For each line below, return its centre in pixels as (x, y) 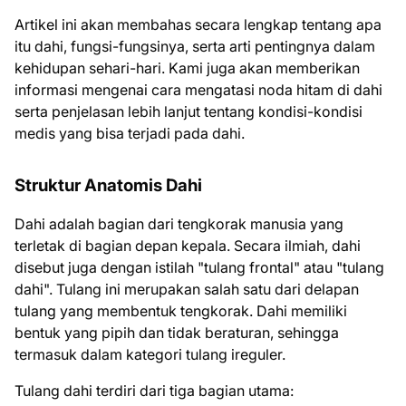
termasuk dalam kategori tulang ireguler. (150, 354)
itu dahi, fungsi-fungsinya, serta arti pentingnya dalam (195, 46)
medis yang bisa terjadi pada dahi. (130, 133)
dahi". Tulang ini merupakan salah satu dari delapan (187, 289)
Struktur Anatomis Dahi (108, 185)
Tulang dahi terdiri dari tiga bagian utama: (154, 391)
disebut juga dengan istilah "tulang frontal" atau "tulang (199, 267)
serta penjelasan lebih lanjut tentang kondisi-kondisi (188, 111)
